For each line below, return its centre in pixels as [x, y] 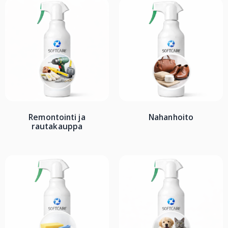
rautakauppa [57, 126]
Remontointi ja [57, 117]
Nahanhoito [171, 117]
